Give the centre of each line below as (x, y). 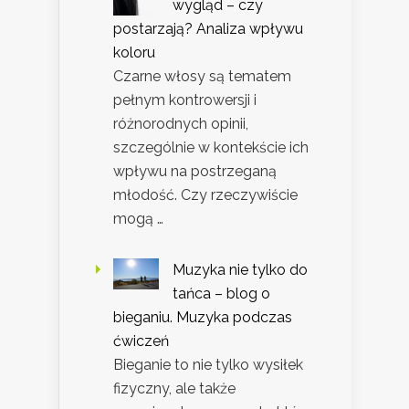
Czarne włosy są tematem (202, 77)
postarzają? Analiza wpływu (208, 29)
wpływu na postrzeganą (195, 172)
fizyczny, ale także (174, 389)
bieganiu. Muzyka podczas (203, 318)
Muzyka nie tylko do (240, 270)
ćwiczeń (141, 341)
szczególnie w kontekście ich (211, 148)
